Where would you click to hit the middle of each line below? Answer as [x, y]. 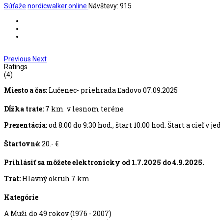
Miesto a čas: [26, 90]
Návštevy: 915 [110, 6]
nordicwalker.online [57, 6]
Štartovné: [22, 144]
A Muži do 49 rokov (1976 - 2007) [58, 214]
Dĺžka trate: [25, 109]
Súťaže [15, 6]
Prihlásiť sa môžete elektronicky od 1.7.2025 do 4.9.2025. [104, 163]
